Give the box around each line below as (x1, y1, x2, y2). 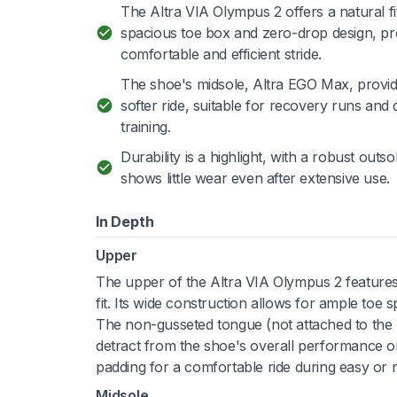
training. (121, 117, 171, 136)
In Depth (96, 212, 154, 230)
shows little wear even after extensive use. (121, 168, 390, 187)
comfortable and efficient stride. (121, 44, 322, 63)
